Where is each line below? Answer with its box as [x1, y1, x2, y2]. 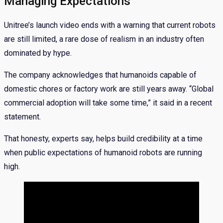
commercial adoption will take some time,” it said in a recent [4, 98, 212, 108]
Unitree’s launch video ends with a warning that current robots [4, 20, 216, 30]
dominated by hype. [4, 48, 72, 58]
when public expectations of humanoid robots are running [4, 148, 202, 158]
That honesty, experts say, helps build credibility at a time [4, 134, 203, 144]
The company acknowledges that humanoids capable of [4, 70, 197, 80]
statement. [4, 112, 41, 122]
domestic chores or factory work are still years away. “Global [4, 84, 214, 94]
